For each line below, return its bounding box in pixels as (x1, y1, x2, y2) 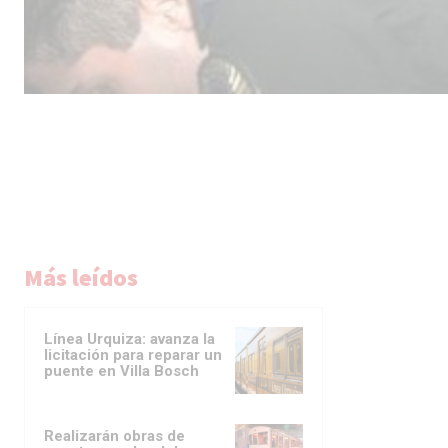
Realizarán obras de (44, 427, 185, 446)
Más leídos (24, 262, 138, 294)
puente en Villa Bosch (44, 362, 199, 381)
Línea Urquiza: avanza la (44, 330, 215, 349)
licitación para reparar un (44, 346, 222, 365)
